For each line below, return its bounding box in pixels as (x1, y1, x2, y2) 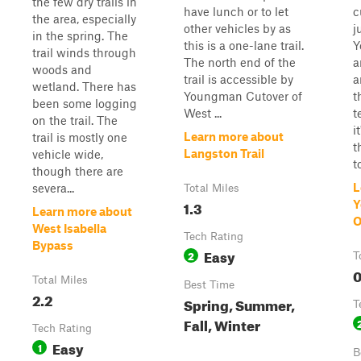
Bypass (32, 238, 73, 252)
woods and (32, 62, 92, 77)
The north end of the (184, 55, 296, 69)
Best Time (184, 278, 234, 291)
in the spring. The (32, 28, 128, 43)
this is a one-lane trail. (184, 38, 304, 52)
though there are (32, 164, 123, 178)
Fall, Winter (184, 313, 260, 334)
